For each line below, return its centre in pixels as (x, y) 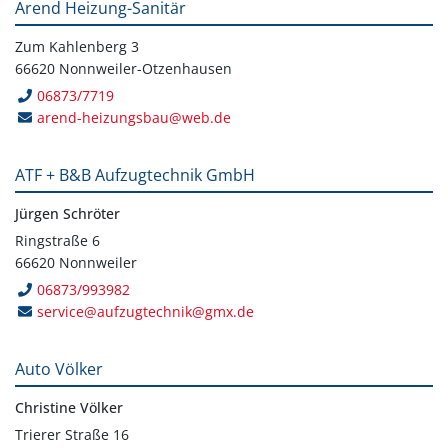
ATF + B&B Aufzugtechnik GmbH (135, 174)
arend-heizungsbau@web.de (134, 117)
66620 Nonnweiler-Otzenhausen (123, 68)
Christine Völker (69, 407)
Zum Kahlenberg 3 (77, 46)
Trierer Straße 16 (72, 434)
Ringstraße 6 (57, 240)
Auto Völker (59, 368)
